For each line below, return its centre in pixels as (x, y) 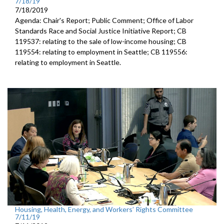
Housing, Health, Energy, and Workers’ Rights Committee (104, 209)
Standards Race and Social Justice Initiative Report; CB (101, 31)
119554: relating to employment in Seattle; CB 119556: (101, 52)
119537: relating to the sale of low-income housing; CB (101, 41)
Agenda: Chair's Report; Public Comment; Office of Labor (104, 20)
